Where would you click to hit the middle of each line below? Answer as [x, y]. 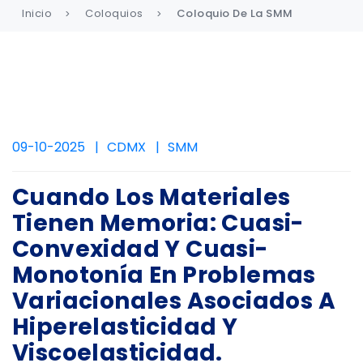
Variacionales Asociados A [174, 301]
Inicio [37, 13]
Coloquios [114, 13]
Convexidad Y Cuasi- [140, 249]
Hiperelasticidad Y [125, 327]
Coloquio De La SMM [235, 13]
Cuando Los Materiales [152, 197]
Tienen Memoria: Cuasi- [158, 223]
